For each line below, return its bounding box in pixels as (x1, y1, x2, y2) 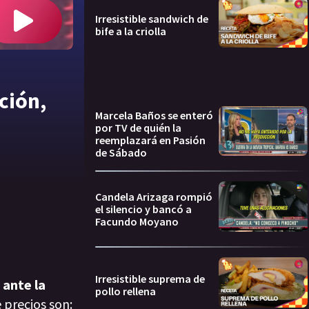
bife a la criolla (95, 24, 166, 39)
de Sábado (95, 145, 147, 159)
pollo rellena (95, 283, 156, 298)
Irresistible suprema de (95, 271, 205, 286)
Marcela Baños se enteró (95, 108, 213, 122)
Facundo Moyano (95, 215, 179, 229)
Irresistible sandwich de (95, 12, 208, 26)
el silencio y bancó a (95, 202, 192, 217)
